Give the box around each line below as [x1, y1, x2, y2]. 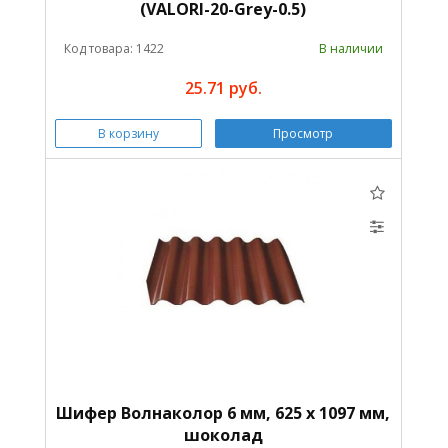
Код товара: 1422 [63, 39, 164, 57]
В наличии [319, 39, 384, 57]
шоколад [183, 423, 263, 446]
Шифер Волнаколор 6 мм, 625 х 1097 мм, [56, 401, 391, 424]
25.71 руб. [184, 76, 262, 99]
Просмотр [273, 124, 334, 142]
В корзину [98, 124, 160, 142]
